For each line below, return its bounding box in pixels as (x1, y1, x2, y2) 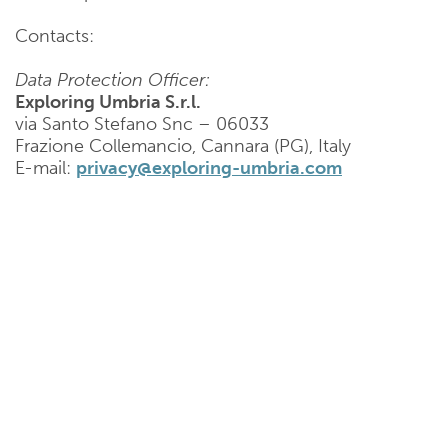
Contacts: (15, 25, 94, 47)
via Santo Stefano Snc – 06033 (15, 113, 269, 135)
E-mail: (15, 157, 76, 179)
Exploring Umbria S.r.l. (15, 91, 201, 113)
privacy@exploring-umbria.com (76, 157, 342, 179)
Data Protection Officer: (15, 69, 210, 91)
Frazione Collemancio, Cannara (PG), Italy (15, 135, 351, 157)
